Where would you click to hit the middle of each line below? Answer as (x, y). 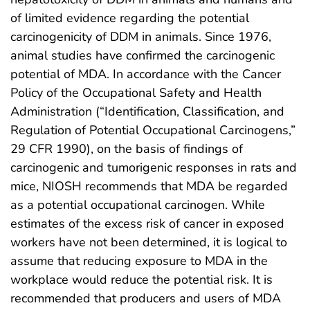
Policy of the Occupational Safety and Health (136, 92)
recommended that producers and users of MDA (146, 298)
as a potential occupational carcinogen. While (138, 204)
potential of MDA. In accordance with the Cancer (146, 74)
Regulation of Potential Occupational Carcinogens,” (153, 130)
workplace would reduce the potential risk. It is (142, 279)
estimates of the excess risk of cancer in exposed (147, 223)
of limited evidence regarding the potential (130, 18)
